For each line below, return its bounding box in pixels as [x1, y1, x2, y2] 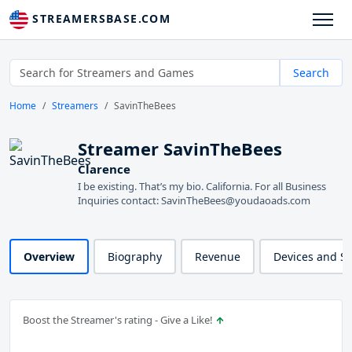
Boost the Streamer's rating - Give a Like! [23, 313, 215, 328]
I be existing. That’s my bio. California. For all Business [78, 179, 326, 194]
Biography [108, 249, 162, 265]
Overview [24, 249, 75, 265]
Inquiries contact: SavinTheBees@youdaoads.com [78, 193, 310, 208]
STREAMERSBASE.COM [28, 11, 171, 26]
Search [293, 65, 329, 81]
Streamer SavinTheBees [78, 137, 282, 161]
